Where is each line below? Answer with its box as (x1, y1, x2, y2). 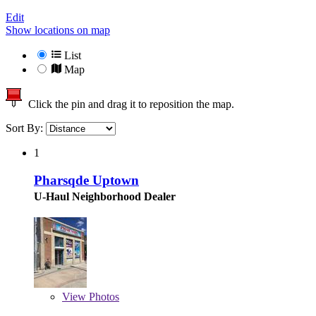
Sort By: (6, 122, 46, 135)
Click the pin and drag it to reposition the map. (23, 98, 234, 111)
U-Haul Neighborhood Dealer (34, 190, 176, 202)
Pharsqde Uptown (34, 172, 139, 188)
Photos (86, 290, 119, 303)
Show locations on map (6, 24, 110, 37)
